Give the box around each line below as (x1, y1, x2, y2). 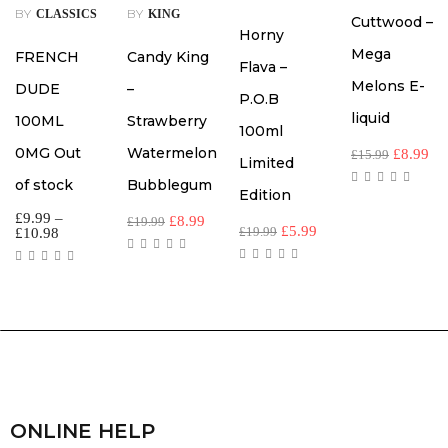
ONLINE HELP (10, 419, 155, 444)
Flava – (239, 58, 287, 77)
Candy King (127, 48, 209, 67)
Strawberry (127, 112, 207, 131)
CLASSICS (36, 7, 97, 22)
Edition (239, 186, 291, 205)
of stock (15, 176, 73, 195)
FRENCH (15, 48, 79, 67)
